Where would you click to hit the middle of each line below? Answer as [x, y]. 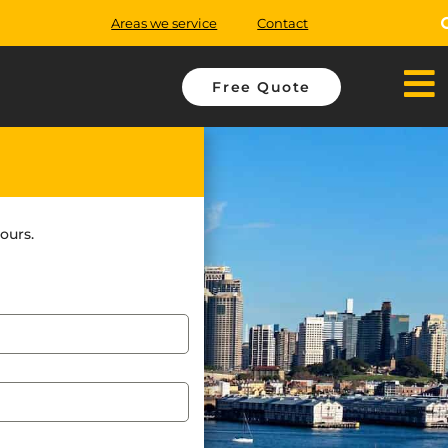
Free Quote [261, 86]
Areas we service [164, 23]
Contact [283, 23]
